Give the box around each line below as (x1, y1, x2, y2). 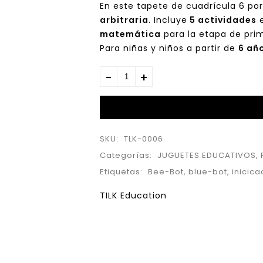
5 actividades (187, 14, 257, 26)
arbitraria (100, 14, 149, 26)
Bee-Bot (148, 166, 184, 177)
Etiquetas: (100, 166, 146, 177)
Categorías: (100, 150, 155, 161)
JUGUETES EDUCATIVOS (157, 150, 257, 161)
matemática (100, 28, 161, 40)
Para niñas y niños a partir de (100, 42, 239, 54)
